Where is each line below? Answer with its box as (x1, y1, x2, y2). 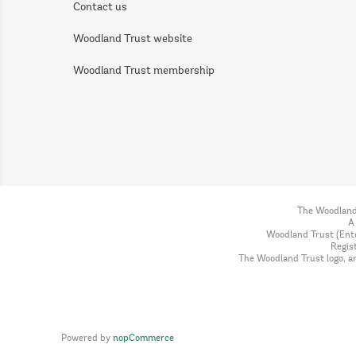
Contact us (73, 2, 127, 14)
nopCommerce (113, 334, 174, 343)
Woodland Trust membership (73, 66, 215, 77)
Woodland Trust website (73, 34, 192, 45)
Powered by (61, 334, 113, 343)
